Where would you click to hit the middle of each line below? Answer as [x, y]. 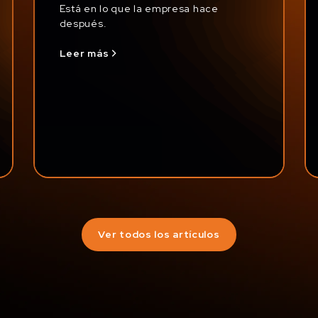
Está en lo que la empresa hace [139, 8]
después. [83, 23]
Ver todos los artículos [159, 235]
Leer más [84, 53]
